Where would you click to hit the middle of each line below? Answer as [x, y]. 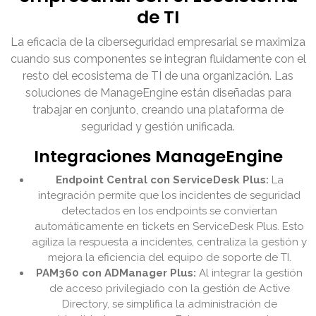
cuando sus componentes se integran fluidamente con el [158, 59]
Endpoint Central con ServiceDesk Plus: [162, 180]
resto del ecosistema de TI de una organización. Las [158, 76]
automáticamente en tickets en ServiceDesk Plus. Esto [169, 227]
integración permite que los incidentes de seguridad [169, 196]
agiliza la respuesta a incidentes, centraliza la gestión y [169, 242]
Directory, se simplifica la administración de [169, 304]
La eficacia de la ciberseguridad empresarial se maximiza [158, 42]
